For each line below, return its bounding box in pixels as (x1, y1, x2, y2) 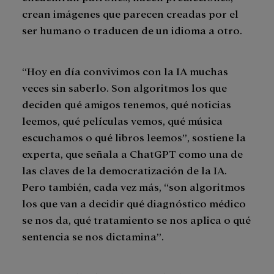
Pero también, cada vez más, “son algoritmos (22, 180, 245, 193)
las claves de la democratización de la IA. (22, 163, 227, 177)
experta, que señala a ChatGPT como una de (22, 147, 243, 160)
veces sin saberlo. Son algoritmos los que (22, 81, 227, 94)
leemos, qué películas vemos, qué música (22, 114, 223, 127)
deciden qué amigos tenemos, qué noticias (22, 97, 231, 111)
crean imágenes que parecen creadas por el (22, 7, 239, 20)
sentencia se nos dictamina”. (22, 229, 164, 243)
